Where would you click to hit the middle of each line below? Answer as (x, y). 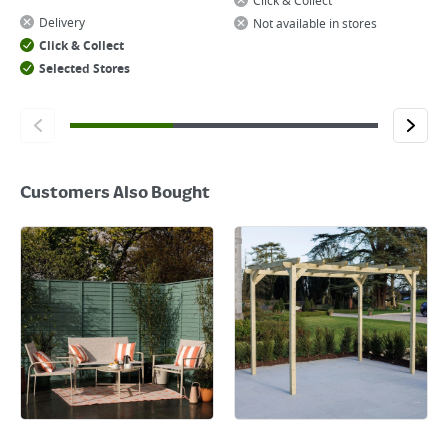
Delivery (62, 23)
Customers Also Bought (115, 194)
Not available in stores (315, 24)
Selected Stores (84, 69)
